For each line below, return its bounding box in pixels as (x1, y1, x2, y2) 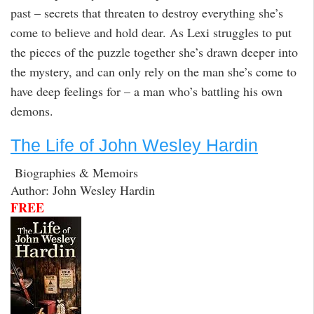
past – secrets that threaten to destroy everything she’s (11, 4, 283, 21)
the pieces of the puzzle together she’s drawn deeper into (11, 43, 298, 60)
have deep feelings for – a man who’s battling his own (11, 82, 282, 100)
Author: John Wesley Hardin (11, 181, 155, 198)
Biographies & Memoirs (11, 163, 138, 181)
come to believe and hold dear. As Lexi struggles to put (11, 23, 292, 41)
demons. (11, 102, 53, 119)
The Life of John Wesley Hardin (11, 135, 258, 156)
